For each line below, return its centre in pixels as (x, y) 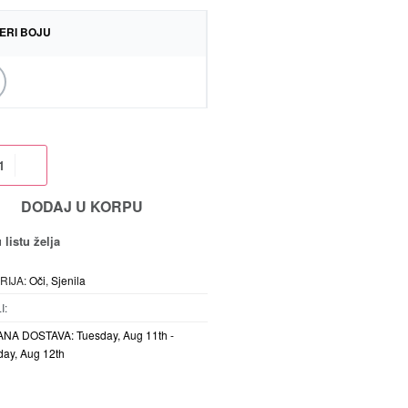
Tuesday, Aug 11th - (125, 335)
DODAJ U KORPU (82, 206)
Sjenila (68, 280)
